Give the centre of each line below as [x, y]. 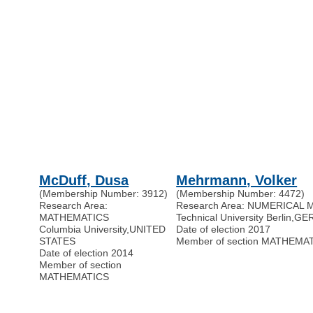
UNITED [148, 230]
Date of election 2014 [87, 253]
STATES [58, 241]
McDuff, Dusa [84, 181]
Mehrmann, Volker [237, 181]
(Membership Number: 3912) [104, 194]
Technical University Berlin [234, 218]
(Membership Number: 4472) [241, 194]
